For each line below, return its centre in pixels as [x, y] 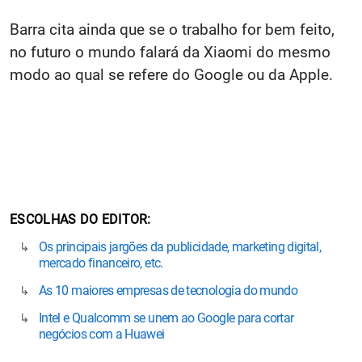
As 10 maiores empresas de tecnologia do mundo [168, 290]
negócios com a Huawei [102, 334]
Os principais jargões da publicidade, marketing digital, [180, 247]
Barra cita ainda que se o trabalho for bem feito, [172, 29]
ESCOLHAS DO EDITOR [79, 219]
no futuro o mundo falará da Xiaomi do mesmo [170, 52]
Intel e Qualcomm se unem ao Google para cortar [166, 318]
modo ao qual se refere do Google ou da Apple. [171, 75]
